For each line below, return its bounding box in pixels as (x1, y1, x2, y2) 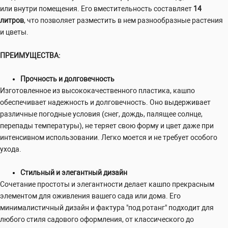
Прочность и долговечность (20, 74, 115, 83)
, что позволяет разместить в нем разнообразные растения (24, 16, 223, 24)
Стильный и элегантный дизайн (20, 168, 127, 177)
